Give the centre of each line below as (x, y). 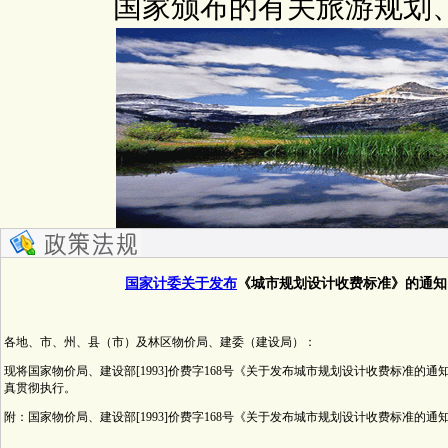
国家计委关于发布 (181, 283)
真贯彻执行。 (40, 388)
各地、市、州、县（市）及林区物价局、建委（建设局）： (160, 342)
